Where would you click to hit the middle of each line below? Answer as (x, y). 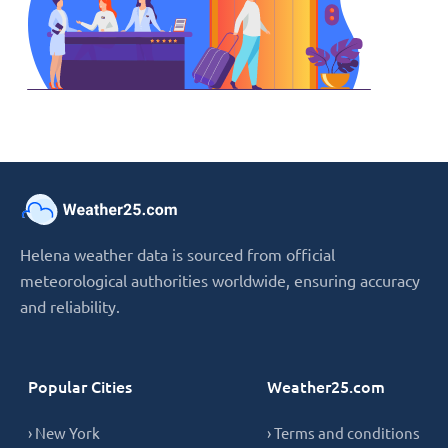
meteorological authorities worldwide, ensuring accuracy (220, 280)
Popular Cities (80, 386)
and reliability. (70, 306)
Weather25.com (326, 386)
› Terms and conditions (343, 432)
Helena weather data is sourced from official (177, 254)
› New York (64, 432)
